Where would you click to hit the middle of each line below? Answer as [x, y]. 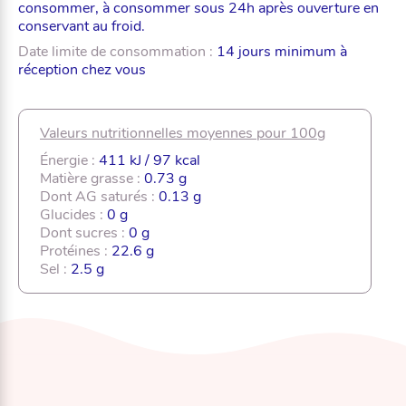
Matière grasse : [92, 179]
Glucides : [73, 215]
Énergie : [69, 161]
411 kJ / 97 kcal [150, 161]
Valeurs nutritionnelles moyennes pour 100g [183, 134]
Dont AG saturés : [99, 197]
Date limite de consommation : [117, 52]
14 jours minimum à [282, 52]
